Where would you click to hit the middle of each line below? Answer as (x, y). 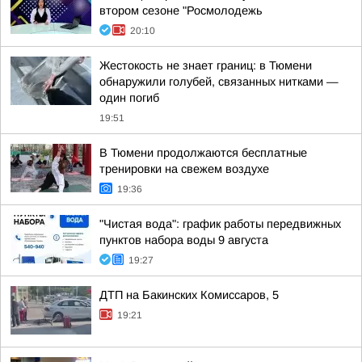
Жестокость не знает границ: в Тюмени (206, 65)
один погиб (129, 98)
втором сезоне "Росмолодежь (181, 11)
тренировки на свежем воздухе (184, 169)
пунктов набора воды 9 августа (184, 240)
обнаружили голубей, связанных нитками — (219, 82)
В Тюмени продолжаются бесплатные (203, 153)
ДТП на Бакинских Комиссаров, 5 (189, 295)
